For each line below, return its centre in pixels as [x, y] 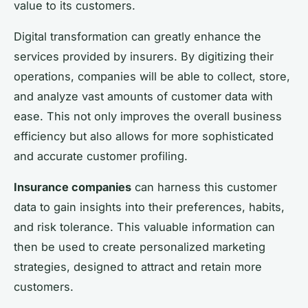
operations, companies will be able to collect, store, [152, 76]
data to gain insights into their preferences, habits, [149, 207]
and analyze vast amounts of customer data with [143, 96]
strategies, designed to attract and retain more [138, 266]
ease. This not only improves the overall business [148, 116]
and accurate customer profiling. [101, 156]
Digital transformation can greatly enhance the [137, 36]
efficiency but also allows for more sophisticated [144, 136]
